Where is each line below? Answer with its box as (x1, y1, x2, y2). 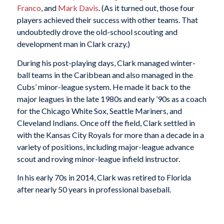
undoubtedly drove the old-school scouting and (16, 26, 177, 36)
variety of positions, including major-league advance (16, 141, 194, 151)
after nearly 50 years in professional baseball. (16, 184, 171, 194)
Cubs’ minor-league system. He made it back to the (16, 81, 190, 91)
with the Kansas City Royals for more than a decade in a (16, 129, 204, 139)
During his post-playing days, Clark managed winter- (16, 57, 195, 67)
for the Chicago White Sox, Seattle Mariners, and (16, 105, 182, 115)
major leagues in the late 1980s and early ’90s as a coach (16, 93, 206, 103)
